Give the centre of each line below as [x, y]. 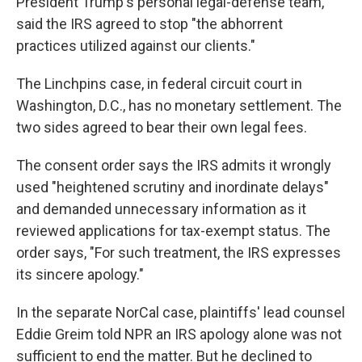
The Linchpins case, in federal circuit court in [159, 83]
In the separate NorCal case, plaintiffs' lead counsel [181, 312]
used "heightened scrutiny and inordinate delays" [173, 187]
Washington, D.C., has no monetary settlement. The [179, 105]
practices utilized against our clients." [136, 45]
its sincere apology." [80, 274]
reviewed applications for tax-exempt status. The [173, 230]
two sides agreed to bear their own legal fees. [162, 127]
